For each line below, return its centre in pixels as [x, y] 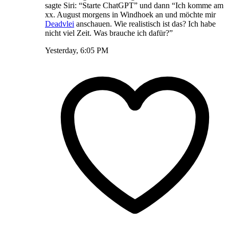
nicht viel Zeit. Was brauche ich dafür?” [109, 33]
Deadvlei [60, 24]
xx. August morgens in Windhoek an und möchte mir [130, 14]
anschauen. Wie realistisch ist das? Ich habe [145, 24]
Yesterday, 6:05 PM [77, 50]
